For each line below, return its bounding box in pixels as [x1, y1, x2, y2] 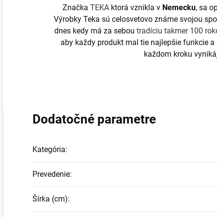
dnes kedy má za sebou [54, 26, 135, 35]
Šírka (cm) [32, 194, 68, 203]
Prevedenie [32, 169, 70, 179]
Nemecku [162, 2, 196, 12]
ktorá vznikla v [111, 2, 160, 12]
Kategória [32, 144, 65, 154]
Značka [62, 2, 88, 12]
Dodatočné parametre [32, 111, 156, 126]
